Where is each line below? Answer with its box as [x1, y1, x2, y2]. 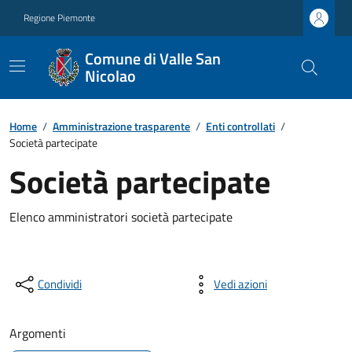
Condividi [38, 275, 82, 293]
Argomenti [9, 324, 66, 343]
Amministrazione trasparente [53, 118, 190, 134]
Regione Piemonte [24, 10, 95, 25]
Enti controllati [206, 118, 275, 134]
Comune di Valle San [85, 46, 222, 71]
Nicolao [85, 64, 137, 88]
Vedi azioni [214, 275, 267, 293]
